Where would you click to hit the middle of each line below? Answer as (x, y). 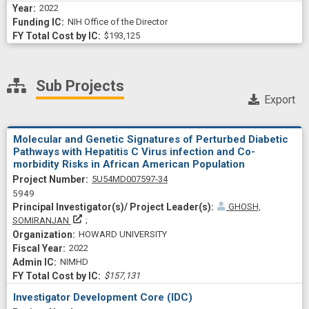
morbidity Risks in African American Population (129, 164)
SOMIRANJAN (41, 220)
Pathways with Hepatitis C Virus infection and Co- (134, 152)
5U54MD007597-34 (129, 179)
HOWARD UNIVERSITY (122, 234)
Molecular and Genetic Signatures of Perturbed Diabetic (151, 139)
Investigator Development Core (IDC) (103, 297)
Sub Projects (80, 86)
